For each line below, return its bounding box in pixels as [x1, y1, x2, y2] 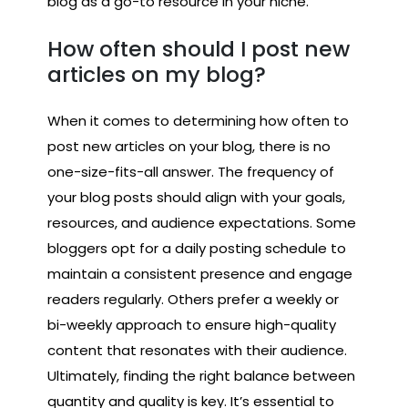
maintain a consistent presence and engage [47, 264, 352, 284]
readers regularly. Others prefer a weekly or [47, 290, 339, 310]
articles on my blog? [47, 58, 266, 89]
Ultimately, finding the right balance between [47, 366, 355, 386]
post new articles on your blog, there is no [47, 137, 331, 157]
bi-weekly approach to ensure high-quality [47, 315, 336, 335]
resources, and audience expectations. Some [47, 213, 356, 233]
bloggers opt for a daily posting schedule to [47, 239, 346, 259]
